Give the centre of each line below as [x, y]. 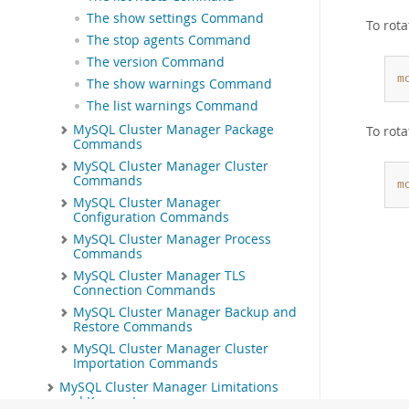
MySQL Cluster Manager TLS [159, 276]
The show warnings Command [179, 84]
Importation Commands [146, 364]
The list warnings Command [173, 106]
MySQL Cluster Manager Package [173, 130]
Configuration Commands [151, 218]
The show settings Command [175, 19]
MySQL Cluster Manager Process [172, 240]
